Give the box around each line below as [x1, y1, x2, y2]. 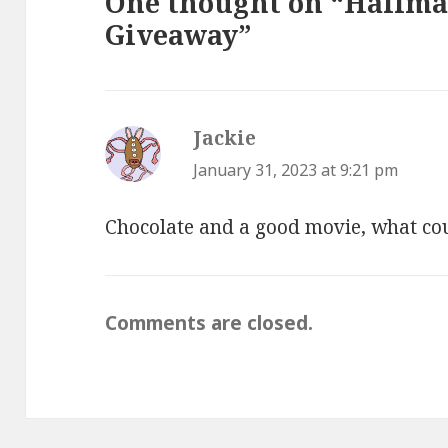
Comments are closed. [105, 309, 314, 336]
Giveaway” [105, 16, 253, 54]
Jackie [193, 125, 257, 152]
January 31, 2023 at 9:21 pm [193, 159, 399, 182]
